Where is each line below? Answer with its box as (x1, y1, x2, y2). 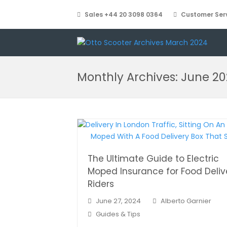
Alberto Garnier (161, 196, 211, 206)
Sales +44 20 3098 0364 (85, 10, 163, 19)
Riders (88, 178, 114, 190)
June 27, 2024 (96, 196, 141, 206)
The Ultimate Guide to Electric (88, 153, 219, 165)
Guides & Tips (96, 209, 140, 219)
